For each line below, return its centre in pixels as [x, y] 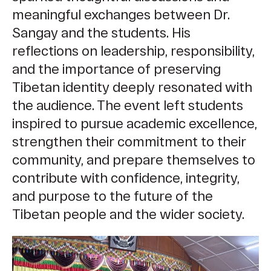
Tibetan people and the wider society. [128, 214]
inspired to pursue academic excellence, [135, 123]
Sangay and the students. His [101, 32]
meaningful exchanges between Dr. [121, 14]
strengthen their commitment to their [129, 141]
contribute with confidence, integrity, [126, 178]
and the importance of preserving [116, 69]
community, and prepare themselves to [134, 159]
